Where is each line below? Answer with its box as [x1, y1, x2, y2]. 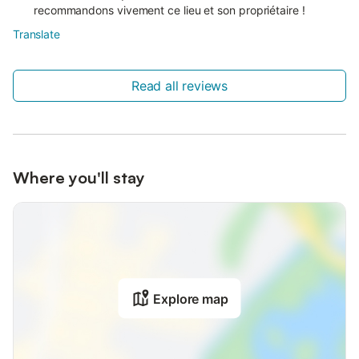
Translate [13, 27, 60, 42]
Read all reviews [131, 78, 228, 95]
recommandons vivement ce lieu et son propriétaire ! [34, 3, 305, 18]
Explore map [153, 291, 228, 308]
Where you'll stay [13, 167, 145, 188]
